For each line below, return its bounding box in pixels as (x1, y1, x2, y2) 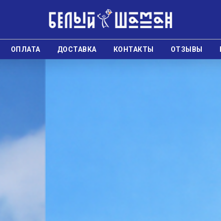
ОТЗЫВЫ (170, 45, 203, 53)
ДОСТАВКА (57, 45, 97, 53)
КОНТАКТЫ (113, 45, 154, 53)
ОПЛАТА (10, 45, 40, 53)
